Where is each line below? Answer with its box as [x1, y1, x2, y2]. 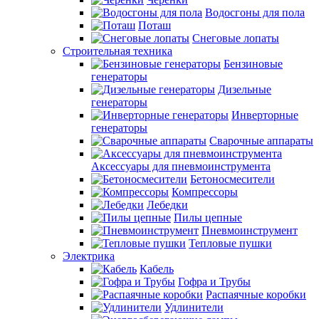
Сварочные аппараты [209, 135, 313, 147]
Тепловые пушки [189, 237, 272, 249]
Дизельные [218, 83, 271, 95]
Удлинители [164, 301, 224, 313]
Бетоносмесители [190, 173, 275, 185]
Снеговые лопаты [192, 32, 279, 44]
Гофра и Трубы [178, 276, 251, 288]
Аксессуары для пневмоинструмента [91, 160, 271, 172]
